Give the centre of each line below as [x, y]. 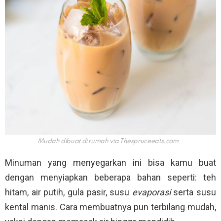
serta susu [195, 192]
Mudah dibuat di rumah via [78, 142]
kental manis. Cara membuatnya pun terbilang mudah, [110, 207]
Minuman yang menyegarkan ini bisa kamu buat [110, 163]
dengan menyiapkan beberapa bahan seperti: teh [110, 178]
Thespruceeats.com [148, 142]
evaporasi [153, 192]
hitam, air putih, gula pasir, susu [69, 192]
